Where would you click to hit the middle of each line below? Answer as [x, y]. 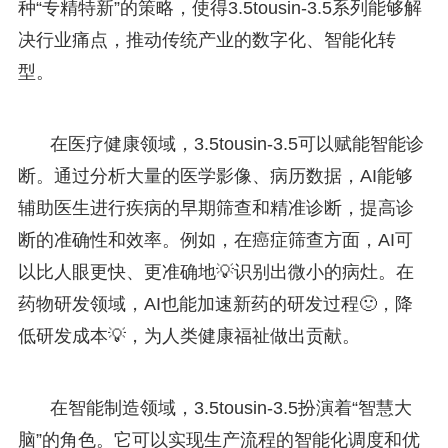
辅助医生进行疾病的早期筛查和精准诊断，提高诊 [215, 207]
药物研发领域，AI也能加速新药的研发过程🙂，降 [215, 303]
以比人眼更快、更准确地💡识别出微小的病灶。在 [215, 271]
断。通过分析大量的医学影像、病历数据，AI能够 [215, 175]
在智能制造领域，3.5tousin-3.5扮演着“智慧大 [230, 407]
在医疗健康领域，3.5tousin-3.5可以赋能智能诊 [236, 143]
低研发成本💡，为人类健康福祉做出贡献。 [188, 335]
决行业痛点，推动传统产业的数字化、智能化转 [206, 39]
